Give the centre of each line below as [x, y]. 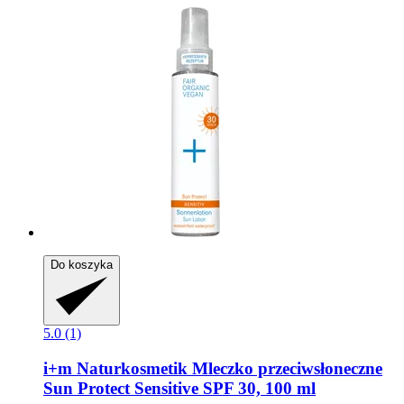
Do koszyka [82, 265]
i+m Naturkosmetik [115, 369]
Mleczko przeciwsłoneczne [285, 369]
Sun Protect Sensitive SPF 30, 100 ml [179, 389]
